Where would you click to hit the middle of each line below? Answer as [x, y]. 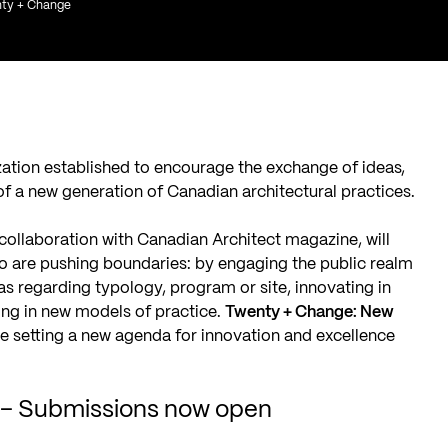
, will [374, 240]
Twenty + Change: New [310, 312]
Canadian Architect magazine [248, 240]
